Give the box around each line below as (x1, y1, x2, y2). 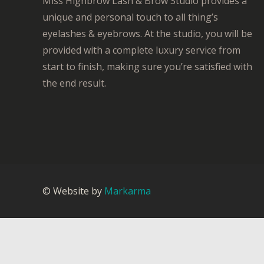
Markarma (102, 184, 151, 197)
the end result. (42, 76, 106, 90)
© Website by (42, 184, 102, 197)
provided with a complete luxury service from (42, 43, 240, 57)
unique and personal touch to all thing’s (42, 10, 218, 24)
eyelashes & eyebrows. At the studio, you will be (42, 27, 252, 40)
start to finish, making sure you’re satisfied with (42, 60, 252, 73)
